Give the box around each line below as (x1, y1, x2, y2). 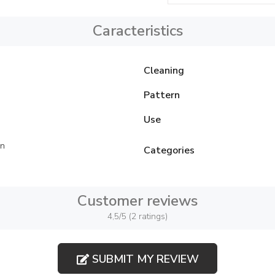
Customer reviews (77, 191, 198, 211)
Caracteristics (92, 21, 183, 41)
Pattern (144, 88, 180, 102)
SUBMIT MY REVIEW (88, 251, 199, 266)
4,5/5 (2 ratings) (107, 211, 168, 222)
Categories (144, 144, 195, 157)
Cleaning (144, 64, 184, 77)
